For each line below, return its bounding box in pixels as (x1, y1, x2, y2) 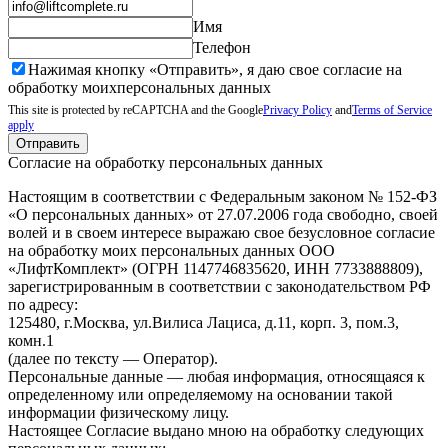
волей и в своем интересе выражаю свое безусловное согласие (8, 223, 435, 241)
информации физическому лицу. (8, 403, 229, 421)
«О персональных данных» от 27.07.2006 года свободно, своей (8, 205, 438, 223)
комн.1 (8, 331, 54, 349)
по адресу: (8, 295, 78, 313)
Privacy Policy (263, 102, 332, 117)
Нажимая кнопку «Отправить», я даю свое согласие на (28, 60, 402, 78)
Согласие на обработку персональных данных (8, 153, 323, 171)
